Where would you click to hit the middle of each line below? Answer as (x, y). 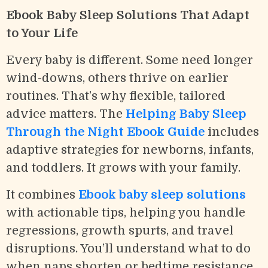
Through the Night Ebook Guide (105, 132)
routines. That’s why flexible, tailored (116, 96)
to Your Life (42, 33)
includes (232, 132)
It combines (42, 194)
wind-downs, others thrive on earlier (117, 78)
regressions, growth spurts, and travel (120, 230)
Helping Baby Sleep (186, 114)
